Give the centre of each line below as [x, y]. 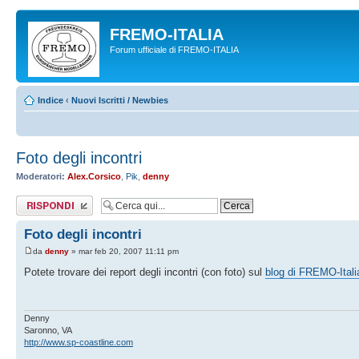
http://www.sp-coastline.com [79, 343]
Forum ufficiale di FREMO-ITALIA [174, 50]
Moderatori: [40, 176]
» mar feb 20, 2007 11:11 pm [124, 251]
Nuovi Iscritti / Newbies [120, 100]
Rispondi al [37, 200]
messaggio [37, 210]
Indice [50, 100]
